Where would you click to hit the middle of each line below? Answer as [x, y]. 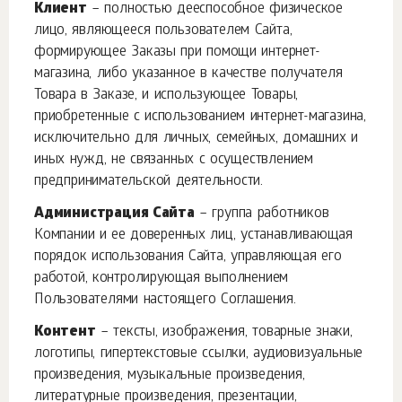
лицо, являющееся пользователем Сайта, [163, 31]
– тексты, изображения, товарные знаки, [224, 332]
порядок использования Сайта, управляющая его [188, 257]
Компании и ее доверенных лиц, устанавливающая [193, 236]
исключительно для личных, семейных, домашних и [196, 139]
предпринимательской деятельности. [149, 182]
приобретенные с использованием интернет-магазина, [200, 117]
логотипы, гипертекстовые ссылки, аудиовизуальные [199, 354]
